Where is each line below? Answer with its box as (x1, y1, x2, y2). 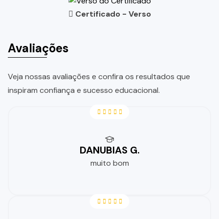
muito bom (90, 157, 129, 168)
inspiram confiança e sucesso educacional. (8, 85, 160, 96)
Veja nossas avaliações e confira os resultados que (8, 71, 190, 82)
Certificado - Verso (73, 9, 151, 20)
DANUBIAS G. (79, 144, 140, 157)
